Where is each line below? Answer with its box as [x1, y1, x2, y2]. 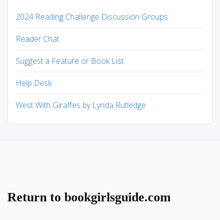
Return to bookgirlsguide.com [7, 190, 171, 205]
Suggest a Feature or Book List [16, 55, 124, 67]
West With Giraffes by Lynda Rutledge [16, 100, 146, 111]
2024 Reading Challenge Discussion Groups [16, 11, 168, 23]
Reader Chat [16, 33, 59, 45]
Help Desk [16, 78, 52, 89]
